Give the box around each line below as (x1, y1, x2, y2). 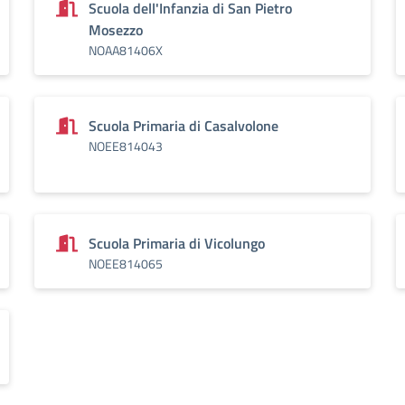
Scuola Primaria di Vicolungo (89, 232, 265, 254)
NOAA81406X (89, 41, 163, 60)
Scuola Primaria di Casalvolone (89, 115, 278, 137)
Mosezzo (89, 19, 143, 41)
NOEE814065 (89, 254, 163, 273)
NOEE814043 (89, 137, 163, 155)
